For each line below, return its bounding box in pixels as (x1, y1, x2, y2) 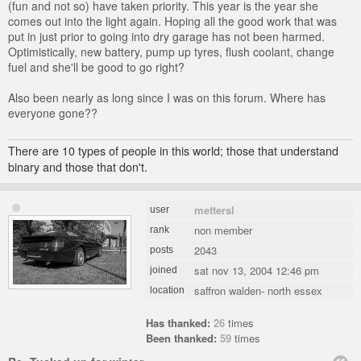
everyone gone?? (8, 105, 98, 122)
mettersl (194, 201, 235, 218)
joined (150, 263, 178, 276)
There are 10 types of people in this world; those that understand (8, 142, 338, 159)
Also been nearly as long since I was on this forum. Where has (8, 89, 326, 106)
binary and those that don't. (8, 158, 147, 175)
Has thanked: (146, 314, 211, 330)
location (150, 284, 185, 296)
